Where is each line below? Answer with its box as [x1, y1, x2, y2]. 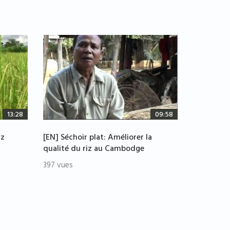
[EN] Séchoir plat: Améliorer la [43, 130, 152, 146]
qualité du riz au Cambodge [43, 142, 144, 158]
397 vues [43, 159, 73, 174]
